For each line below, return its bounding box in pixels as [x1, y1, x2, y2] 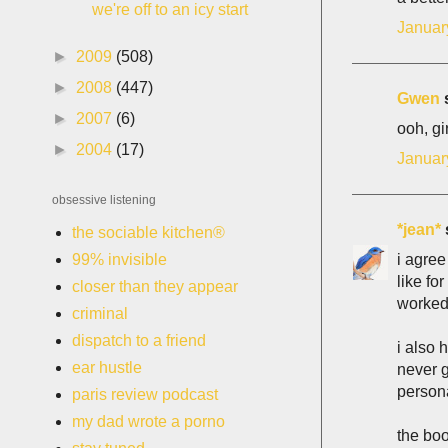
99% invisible [72, 251, 167, 268]
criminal [72, 305, 128, 322]
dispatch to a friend [72, 332, 206, 349]
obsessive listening [52, 193, 156, 207]
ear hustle [72, 359, 142, 376]
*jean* [397, 220, 441, 238]
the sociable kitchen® [72, 224, 225, 241]
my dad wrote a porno [72, 413, 225, 430]
